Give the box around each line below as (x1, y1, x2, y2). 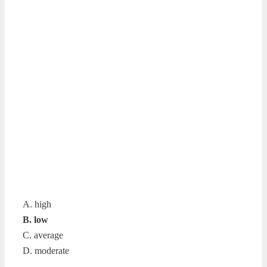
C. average (23, 229, 63, 240)
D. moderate (23, 245, 69, 256)
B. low (23, 214, 48, 225)
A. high (23, 198, 51, 209)
